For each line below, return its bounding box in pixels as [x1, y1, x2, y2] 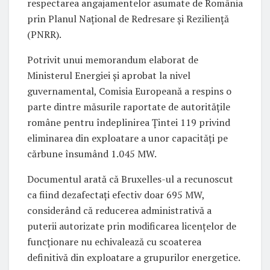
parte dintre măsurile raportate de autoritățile [27, 100, 230, 114]
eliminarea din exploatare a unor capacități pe [27, 131, 228, 145]
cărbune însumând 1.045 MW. [27, 147, 157, 161]
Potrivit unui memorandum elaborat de [27, 53, 198, 67]
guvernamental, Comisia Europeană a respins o [27, 84, 231, 98]
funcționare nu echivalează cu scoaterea [27, 235, 201, 249]
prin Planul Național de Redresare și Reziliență [27, 12, 229, 26]
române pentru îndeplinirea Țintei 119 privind [27, 116, 230, 130]
